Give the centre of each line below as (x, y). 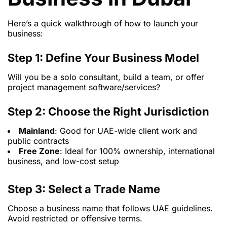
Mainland (37, 131)
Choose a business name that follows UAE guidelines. (110, 209)
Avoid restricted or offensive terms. (75, 219)
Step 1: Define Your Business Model (103, 58)
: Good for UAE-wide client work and (126, 131)
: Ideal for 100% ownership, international (137, 151)
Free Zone (39, 151)
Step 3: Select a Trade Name (84, 189)
